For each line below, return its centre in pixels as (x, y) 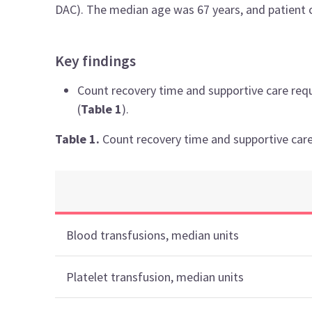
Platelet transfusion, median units (155, 277)
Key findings (96, 61)
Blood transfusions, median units (153, 235)
